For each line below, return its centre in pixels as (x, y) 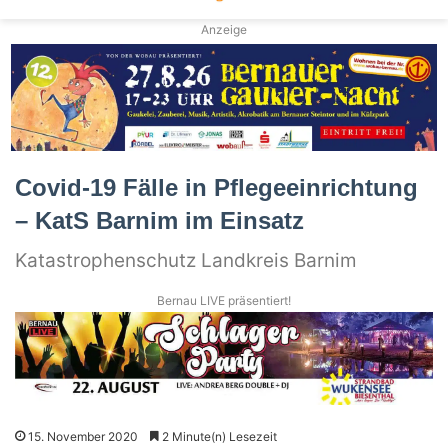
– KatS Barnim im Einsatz (159, 220)
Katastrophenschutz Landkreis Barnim (186, 260)
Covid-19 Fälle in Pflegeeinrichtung (216, 187)
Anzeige (224, 30)
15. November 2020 (83, 437)
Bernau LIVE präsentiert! (224, 300)
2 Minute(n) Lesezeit (218, 437)
